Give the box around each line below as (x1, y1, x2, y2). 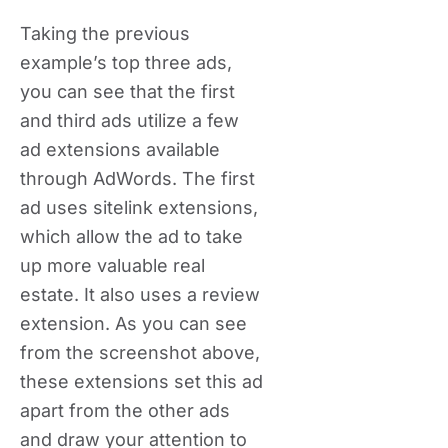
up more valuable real (20, 255, 205, 276)
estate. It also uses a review (20, 284, 260, 305)
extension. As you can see (20, 313, 247, 334)
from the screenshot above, (20, 342, 260, 363)
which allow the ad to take (20, 226, 243, 247)
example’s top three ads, (20, 52, 232, 73)
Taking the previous (20, 23, 190, 44)
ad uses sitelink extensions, (20, 197, 258, 218)
